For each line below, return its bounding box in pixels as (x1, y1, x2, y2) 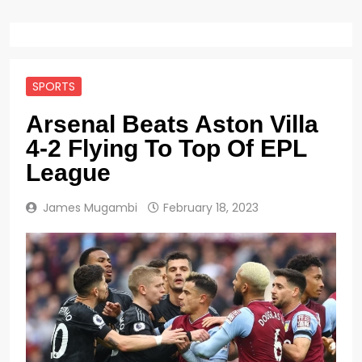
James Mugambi (43, 199, 137, 216)
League (26, 158, 111, 186)
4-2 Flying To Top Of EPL (26, 134, 306, 162)
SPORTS (32, 78, 75, 95)
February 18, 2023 (163, 199, 259, 216)
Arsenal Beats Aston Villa (26, 110, 318, 137)
